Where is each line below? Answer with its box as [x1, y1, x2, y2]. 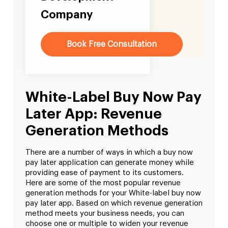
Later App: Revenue [25, 107, 162, 122]
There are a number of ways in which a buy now [25, 149, 193, 157]
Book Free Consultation [67, 40, 157, 49]
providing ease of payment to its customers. [25, 169, 184, 177]
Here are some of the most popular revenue [25, 179, 181, 187]
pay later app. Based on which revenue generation [25, 199, 203, 208]
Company [41, 9, 93, 21]
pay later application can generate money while [25, 159, 194, 167]
